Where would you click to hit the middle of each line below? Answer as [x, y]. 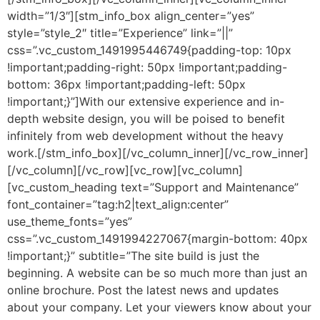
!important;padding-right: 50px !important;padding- [147, 67]
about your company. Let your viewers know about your [159, 307]
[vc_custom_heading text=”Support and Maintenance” [153, 187]
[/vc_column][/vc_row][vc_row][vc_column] [125, 170]
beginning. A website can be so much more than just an [157, 272]
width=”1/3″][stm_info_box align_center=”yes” [131, 15]
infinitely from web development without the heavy [145, 135]
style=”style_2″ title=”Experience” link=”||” [120, 32]
